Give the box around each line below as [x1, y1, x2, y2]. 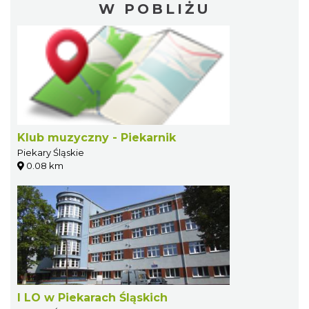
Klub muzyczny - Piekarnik [17, 130, 176, 144]
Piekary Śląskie [17, 146, 84, 158]
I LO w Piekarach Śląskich [17, 290, 168, 304]
